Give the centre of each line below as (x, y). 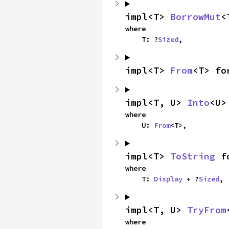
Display (168, 179)
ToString (193, 156)
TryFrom (207, 210)
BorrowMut (196, 17)
